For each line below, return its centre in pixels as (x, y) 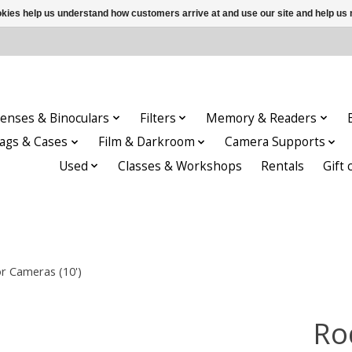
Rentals (283, 166)
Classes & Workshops (180, 166)
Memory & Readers (262, 118)
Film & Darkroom (146, 142)
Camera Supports (275, 142)
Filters (158, 118)
